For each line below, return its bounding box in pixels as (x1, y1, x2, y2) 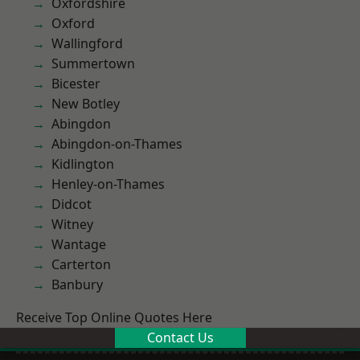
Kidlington (51, 155, 114, 173)
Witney (51, 215, 93, 233)
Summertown (51, 55, 135, 72)
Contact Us (146, 329, 214, 346)
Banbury (51, 276, 103, 293)
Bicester (51, 75, 100, 92)
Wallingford (51, 35, 123, 52)
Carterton (51, 256, 111, 273)
